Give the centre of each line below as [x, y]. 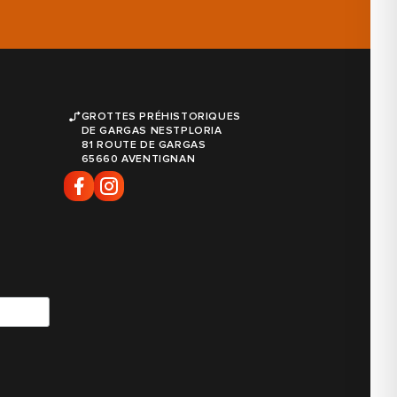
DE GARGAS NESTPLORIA [152, 131]
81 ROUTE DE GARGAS [144, 145]
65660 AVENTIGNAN [138, 160]
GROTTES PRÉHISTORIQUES [161, 117]
